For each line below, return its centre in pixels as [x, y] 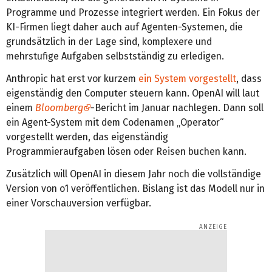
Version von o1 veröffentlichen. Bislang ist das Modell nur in [135, 188]
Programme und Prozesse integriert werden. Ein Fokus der [133, 12]
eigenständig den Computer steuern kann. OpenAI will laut [133, 93]
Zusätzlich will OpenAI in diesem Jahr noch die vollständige [134, 174]
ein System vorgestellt [187, 78]
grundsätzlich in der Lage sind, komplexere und [109, 41]
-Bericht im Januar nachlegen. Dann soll [177, 107]
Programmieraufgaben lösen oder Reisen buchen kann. [126, 151]
